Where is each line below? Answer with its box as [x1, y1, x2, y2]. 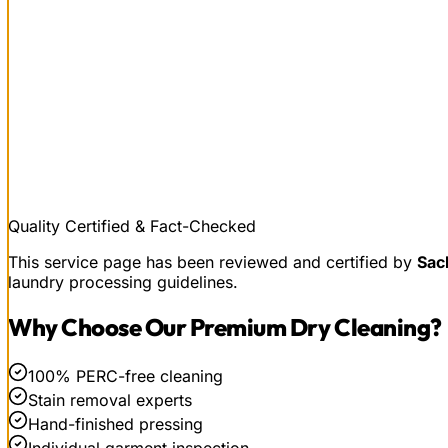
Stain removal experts [28, 389, 192, 410]
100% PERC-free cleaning [28, 365, 223, 386]
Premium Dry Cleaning [189, 311, 431, 342]
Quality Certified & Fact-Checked [8, 215, 256, 236]
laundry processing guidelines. [8, 271, 238, 292]
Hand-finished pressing [28, 413, 203, 434]
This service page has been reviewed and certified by [8, 251, 417, 272]
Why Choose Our [8, 311, 190, 342]
